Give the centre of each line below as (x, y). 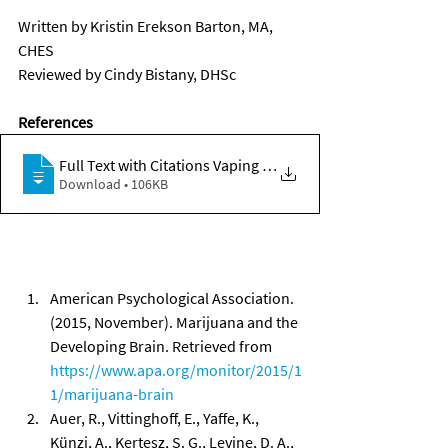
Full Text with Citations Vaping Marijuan (190, 164)
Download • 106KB (146, 183)
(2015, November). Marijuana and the (175, 321)
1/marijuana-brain (112, 393)
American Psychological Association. (173, 297)
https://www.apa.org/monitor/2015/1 (176, 369)
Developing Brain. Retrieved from (162, 345)
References (55, 121)
